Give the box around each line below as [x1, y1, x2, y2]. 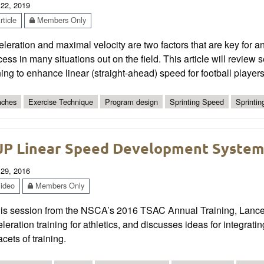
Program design [105, 95, 158, 107]
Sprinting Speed [170, 95, 224, 107]
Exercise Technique [28, 95, 93, 107]
